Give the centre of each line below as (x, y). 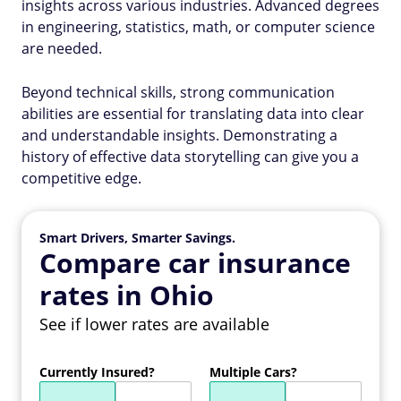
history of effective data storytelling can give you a (190, 157)
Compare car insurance (195, 263)
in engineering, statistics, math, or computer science (198, 27)
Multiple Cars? (253, 372)
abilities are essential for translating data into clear (193, 114)
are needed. (62, 48)
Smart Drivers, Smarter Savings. (137, 238)
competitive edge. (81, 178)
